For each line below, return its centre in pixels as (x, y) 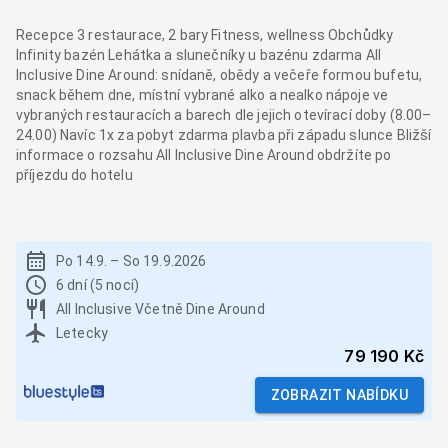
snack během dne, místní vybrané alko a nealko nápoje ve (202, 94)
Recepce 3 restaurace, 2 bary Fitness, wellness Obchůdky (205, 34)
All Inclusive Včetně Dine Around (160, 308)
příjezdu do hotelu (74, 174)
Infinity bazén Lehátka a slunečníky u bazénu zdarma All (199, 54)
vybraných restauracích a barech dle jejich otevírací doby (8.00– (224, 114)
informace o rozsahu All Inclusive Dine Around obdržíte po (204, 154)
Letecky (82, 332)
